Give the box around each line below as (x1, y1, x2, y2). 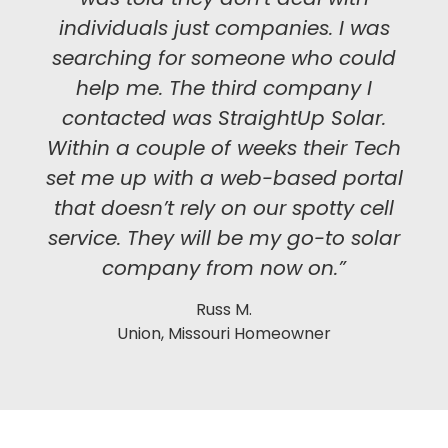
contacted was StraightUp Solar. (62, 104, 386, 133)
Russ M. (196, 297, 252, 321)
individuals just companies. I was (58, 14, 390, 43)
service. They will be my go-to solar (48, 224, 400, 253)
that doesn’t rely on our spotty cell (54, 194, 394, 223)
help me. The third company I (76, 74, 372, 103)
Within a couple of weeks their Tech (47, 134, 401, 163)
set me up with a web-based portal (45, 164, 403, 193)
